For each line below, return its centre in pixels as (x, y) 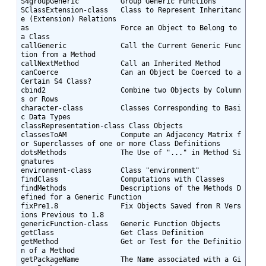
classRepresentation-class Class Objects (102, 126)
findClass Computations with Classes (122, 179)
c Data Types (45, 117)
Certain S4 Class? (56, 81)
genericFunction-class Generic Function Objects (120, 224)
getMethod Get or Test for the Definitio (131, 241)
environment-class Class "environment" (110, 170)
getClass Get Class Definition (112, 232)
